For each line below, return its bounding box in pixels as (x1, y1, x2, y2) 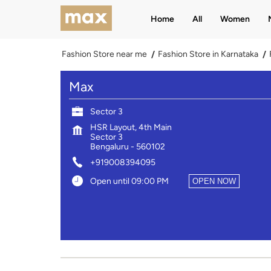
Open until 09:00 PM (90, 175, 169, 186)
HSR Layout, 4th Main (90, 122, 172, 132)
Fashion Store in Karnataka (157, 49, 258, 59)
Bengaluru (90, 141, 129, 152)
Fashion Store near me (61, 49, 147, 59)
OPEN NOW (192, 176, 236, 186)
